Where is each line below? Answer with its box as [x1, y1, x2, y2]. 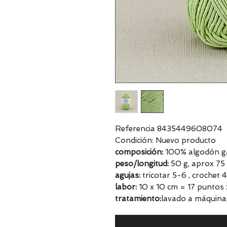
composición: [115, 147, 163, 157]
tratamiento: [115, 194, 161, 203]
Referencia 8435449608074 [115, 124, 222, 133]
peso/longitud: [115, 159, 169, 168]
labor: [115, 182, 137, 192]
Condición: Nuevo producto [115, 136, 216, 145]
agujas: [115, 171, 140, 180]
